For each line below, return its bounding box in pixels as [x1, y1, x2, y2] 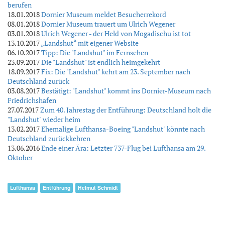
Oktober [8, 153, 33, 162]
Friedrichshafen [8, 95, 56, 105]
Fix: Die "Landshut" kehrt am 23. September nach [41, 67, 190, 76]
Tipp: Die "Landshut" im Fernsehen [41, 48, 148, 57]
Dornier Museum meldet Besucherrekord [41, 10, 166, 19]
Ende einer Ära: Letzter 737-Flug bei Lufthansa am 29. [41, 143, 205, 153]
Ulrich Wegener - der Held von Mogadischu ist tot [41, 29, 191, 38]
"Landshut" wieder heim [8, 115, 80, 124]
